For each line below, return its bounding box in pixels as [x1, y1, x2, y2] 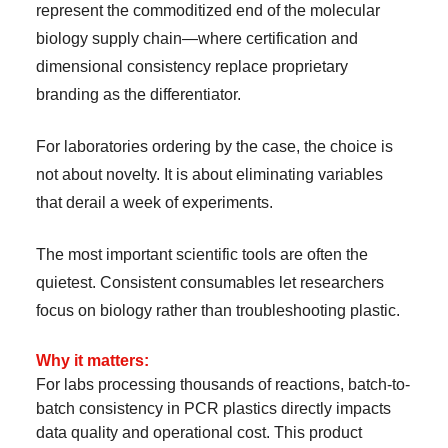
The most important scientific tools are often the [36, 246, 368, 263]
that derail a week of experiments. [36, 194, 273, 211]
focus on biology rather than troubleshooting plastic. [36, 302, 400, 319]
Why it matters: [36, 352, 149, 369]
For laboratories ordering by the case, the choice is [36, 138, 393, 155]
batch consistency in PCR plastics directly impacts [36, 400, 391, 417]
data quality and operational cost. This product [36, 424, 362, 441]
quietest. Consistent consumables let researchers [36, 274, 384, 291]
